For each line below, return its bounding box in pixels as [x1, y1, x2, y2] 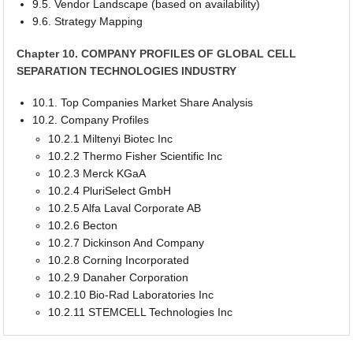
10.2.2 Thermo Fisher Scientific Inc [48, 150, 223, 163]
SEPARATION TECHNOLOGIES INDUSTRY [17, 64, 237, 77]
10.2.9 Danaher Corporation [48, 271, 189, 284]
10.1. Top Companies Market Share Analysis [32, 96, 254, 110]
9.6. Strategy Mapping [32, 15, 143, 28]
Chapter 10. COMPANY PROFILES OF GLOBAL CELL [17, 46, 297, 60]
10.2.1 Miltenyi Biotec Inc [48, 132, 173, 146]
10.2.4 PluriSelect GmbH [48, 184, 172, 198]
